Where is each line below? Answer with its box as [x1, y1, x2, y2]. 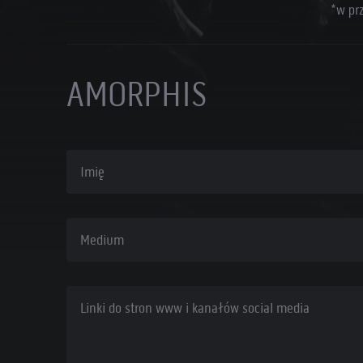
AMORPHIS [66, 73, 207, 115]
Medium [66, 234, 100, 248]
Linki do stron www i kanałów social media [66, 302, 243, 316]
